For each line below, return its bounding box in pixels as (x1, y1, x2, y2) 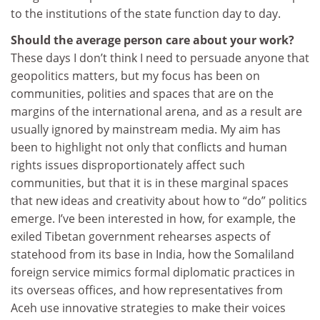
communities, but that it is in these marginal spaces (11, 175, 289, 191)
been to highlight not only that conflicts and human (11, 139, 287, 156)
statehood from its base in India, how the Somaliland (11, 246, 294, 263)
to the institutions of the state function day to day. (11, 5, 281, 21)
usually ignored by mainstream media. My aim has (11, 121, 281, 138)
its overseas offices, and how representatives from (11, 282, 283, 299)
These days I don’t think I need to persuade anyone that (11, 50, 309, 66)
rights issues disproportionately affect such (11, 157, 245, 174)
